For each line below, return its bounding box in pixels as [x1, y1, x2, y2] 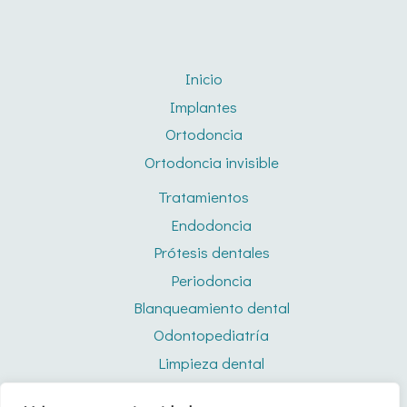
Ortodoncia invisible [144, 151, 279, 173]
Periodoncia [171, 269, 252, 291]
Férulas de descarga [143, 380, 280, 402]
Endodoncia [171, 213, 252, 235]
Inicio [184, 68, 223, 90]
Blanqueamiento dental [133, 296, 290, 318]
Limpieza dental [158, 352, 264, 373]
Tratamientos [158, 186, 249, 208]
